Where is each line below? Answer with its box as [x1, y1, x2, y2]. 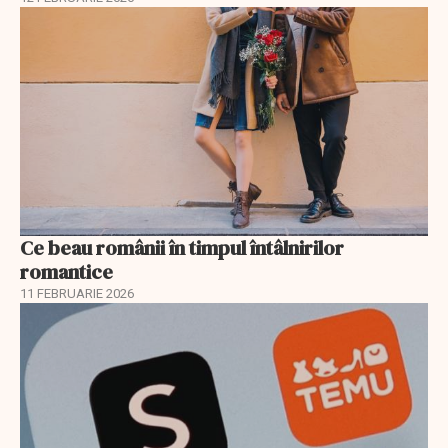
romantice [20, 258, 113, 287]
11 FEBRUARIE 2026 [20, 286, 134, 302]
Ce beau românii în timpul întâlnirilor [20, 234, 344, 263]
